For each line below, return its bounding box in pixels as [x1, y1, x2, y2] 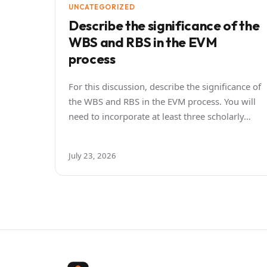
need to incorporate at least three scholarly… [69, 110, 251, 122]
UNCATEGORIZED [69, 2, 135, 11]
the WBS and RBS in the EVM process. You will [69, 95, 256, 107]
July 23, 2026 [69, 150, 116, 161]
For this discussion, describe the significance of [69, 80, 261, 92]
